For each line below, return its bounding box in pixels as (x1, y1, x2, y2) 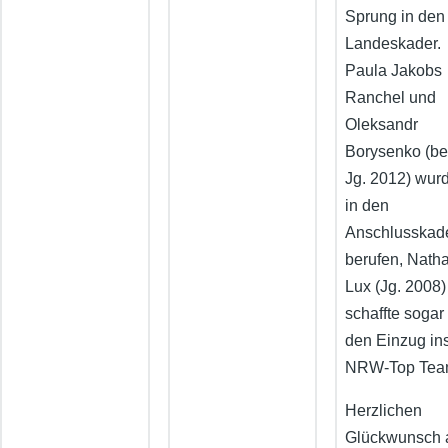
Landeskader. (345, 35, 442, 53)
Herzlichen (345, 402, 423, 420)
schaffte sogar (345, 305, 445, 323)
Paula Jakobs (345, 62, 443, 80)
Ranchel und (345, 89, 437, 107)
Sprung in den (345, 8, 446, 26)
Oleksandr (345, 116, 419, 134)
